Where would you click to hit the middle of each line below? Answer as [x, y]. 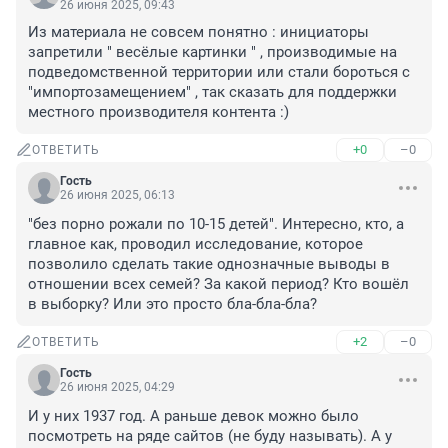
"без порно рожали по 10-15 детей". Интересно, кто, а [216, 224]
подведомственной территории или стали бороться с [219, 72]
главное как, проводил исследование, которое [195, 244]
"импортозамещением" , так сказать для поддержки [212, 92]
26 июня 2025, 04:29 [117, 387]
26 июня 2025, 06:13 [117, 195]
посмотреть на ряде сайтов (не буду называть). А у [210, 436]
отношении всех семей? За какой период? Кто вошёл [218, 284]
